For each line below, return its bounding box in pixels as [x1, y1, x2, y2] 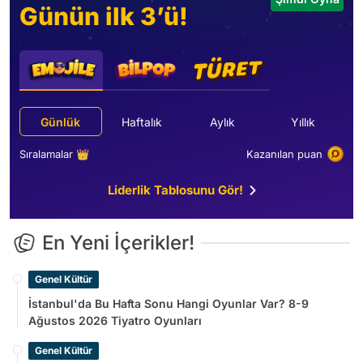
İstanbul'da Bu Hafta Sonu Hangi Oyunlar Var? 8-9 [28, 297, 309, 310]
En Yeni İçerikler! [42, 231, 194, 254]
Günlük [41, 114, 81, 129]
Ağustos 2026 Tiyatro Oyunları [28, 314, 202, 327]
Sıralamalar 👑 [19, 147, 89, 160]
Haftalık [122, 114, 163, 129]
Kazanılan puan [246, 147, 322, 160]
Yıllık [291, 114, 316, 129]
